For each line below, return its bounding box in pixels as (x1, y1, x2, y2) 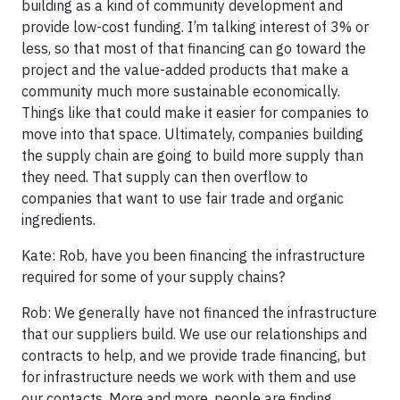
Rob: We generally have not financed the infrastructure (21, 303, 377, 321)
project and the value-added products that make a (21, 60, 349, 79)
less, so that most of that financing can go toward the (21, 38, 366, 57)
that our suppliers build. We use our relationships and (21, 324, 367, 343)
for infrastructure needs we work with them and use (21, 367, 356, 386)
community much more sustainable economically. (21, 81, 340, 100)
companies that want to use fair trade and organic (21, 188, 344, 207)
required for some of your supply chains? (21, 267, 285, 286)
